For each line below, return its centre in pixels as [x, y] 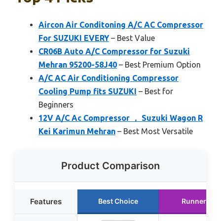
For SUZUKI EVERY [74, 38]
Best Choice [118, 201]
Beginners [56, 104]
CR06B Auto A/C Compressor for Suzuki [114, 51]
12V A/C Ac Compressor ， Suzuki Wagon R [121, 118]
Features [46, 201]
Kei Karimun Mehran [77, 131]
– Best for [155, 91]
